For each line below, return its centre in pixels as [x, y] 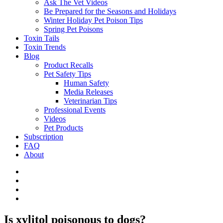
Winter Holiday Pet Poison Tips [93, 20]
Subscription [44, 137]
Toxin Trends [45, 47]
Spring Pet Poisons [73, 29]
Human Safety [86, 83]
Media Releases [88, 92]
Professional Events [75, 110]
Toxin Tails [42, 38]
